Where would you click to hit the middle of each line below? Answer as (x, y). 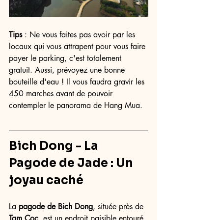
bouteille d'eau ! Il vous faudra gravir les (78, 82)
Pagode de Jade (58, 163)
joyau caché (46, 180)
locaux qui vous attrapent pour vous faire (78, 46)
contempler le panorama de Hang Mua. (77, 105)
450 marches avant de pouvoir (62, 94)
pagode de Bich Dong (56, 206)
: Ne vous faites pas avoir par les (80, 35)
